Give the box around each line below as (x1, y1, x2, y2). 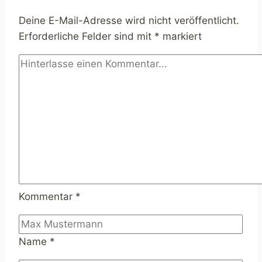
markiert (160, 30, 202, 42)
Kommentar (19, 190, 75, 202)
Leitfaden (96, 37, 142, 50)
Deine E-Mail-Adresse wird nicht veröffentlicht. (19, 14, 239, 26)
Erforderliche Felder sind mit (19, 30, 154, 42)
